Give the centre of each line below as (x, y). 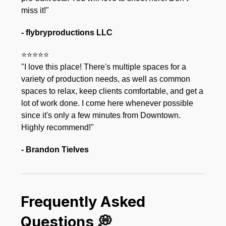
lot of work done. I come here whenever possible (107, 103)
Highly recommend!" (58, 127)
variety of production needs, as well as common (106, 79)
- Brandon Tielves (55, 149)
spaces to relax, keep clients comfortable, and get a (112, 91)
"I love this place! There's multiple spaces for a (104, 67)
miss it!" (35, 10)
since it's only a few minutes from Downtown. (101, 115)
